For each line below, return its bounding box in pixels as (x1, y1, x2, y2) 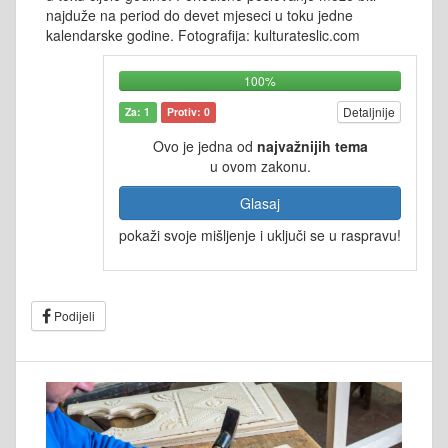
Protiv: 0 (166, 104, 210, 120)
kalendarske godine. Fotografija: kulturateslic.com (46, 24, 360, 45)
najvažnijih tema (256, 135, 368, 156)
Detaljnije (343, 102, 395, 120)
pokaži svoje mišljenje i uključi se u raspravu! (119, 224, 401, 245)
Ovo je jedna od (152, 135, 257, 156)
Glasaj (240, 192, 280, 213)
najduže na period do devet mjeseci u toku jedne (46, 4, 353, 25)
